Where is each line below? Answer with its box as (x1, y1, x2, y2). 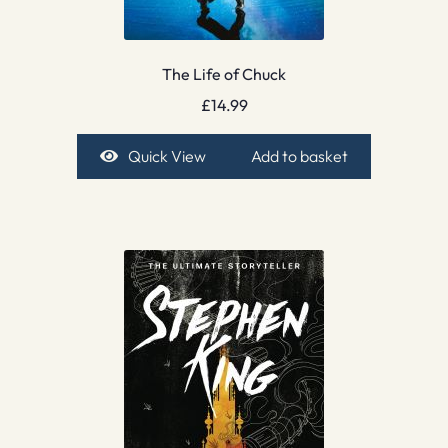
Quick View (127, 145, 206, 166)
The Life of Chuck (162, 64, 286, 85)
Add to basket (251, 145, 349, 166)
